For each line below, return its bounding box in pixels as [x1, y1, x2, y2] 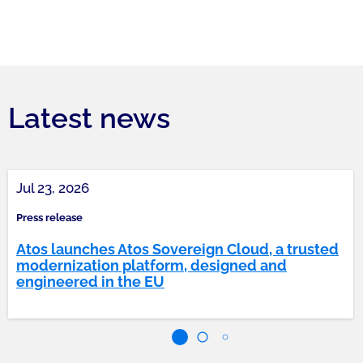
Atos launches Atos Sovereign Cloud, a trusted [16, 241, 339, 258]
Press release [16, 211, 83, 224]
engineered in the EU [16, 273, 164, 290]
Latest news [8, 101, 170, 135]
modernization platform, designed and [16, 257, 287, 274]
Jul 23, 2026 [16, 180, 89, 196]
